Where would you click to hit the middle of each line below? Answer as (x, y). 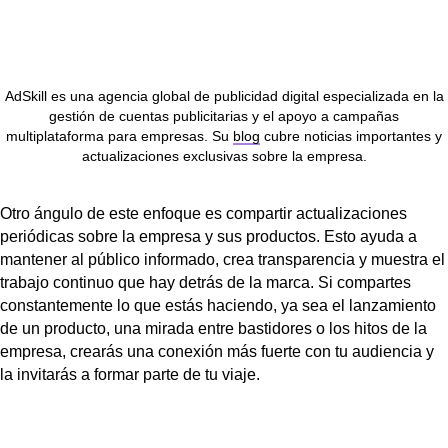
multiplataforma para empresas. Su (119, 135)
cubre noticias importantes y (351, 135)
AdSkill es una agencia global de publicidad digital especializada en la (224, 95)
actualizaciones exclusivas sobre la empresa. (224, 155)
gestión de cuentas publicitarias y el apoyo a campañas (224, 115)
